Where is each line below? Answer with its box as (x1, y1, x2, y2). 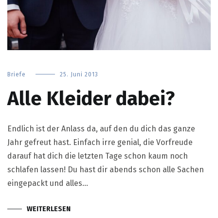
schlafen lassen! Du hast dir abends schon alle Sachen (7, 164, 204, 174)
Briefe (7, 71, 26, 78)
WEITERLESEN (27, 204, 71, 213)
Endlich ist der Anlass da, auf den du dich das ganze (7, 124, 195, 133)
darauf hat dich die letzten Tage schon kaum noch (7, 151, 188, 161)
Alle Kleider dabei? (7, 87, 175, 110)
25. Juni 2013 (60, 71, 98, 78)
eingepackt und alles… (7, 178, 88, 188)
